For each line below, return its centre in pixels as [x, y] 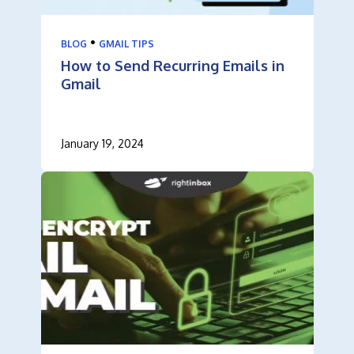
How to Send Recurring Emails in [172, 66]
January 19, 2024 [102, 144]
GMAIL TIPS [126, 44]
